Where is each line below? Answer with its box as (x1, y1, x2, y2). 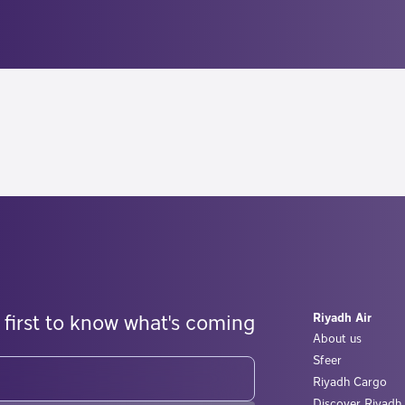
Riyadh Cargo (313, 374, 387, 390)
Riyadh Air (313, 310, 372, 325)
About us (313, 331, 362, 346)
